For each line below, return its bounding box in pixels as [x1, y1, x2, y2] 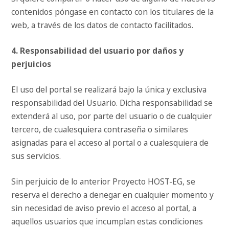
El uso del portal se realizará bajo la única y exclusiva [11, 84, 207, 96]
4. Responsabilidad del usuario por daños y [11, 45, 184, 57]
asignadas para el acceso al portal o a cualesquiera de [11, 137, 209, 149]
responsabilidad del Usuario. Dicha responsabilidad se [11, 97, 213, 109]
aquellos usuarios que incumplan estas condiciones [11, 216, 203, 227]
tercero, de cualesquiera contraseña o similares [11, 124, 189, 135]
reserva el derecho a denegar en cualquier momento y [11, 189, 214, 201]
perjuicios [11, 58, 52, 70]
